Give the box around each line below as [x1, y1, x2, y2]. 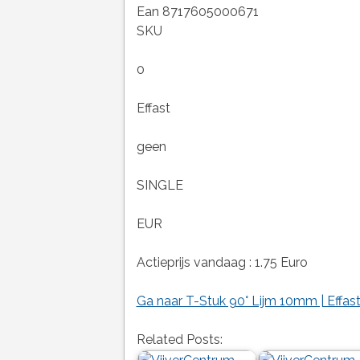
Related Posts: [136, 331, 223, 347]
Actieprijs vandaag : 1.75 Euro [136, 254, 308, 270]
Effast [136, 100, 170, 116]
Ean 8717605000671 [136, 3, 259, 19]
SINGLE [136, 177, 183, 193]
